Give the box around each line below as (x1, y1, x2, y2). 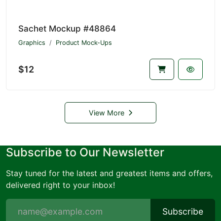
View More (89, 108, 124, 117)
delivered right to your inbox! (6, 180, 115, 190)
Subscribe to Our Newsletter (6, 145, 164, 159)
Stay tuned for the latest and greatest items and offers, (6, 168, 213, 178)
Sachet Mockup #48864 (18, 23, 116, 34)
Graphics (18, 38, 45, 46)
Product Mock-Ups (56, 38, 112, 46)
